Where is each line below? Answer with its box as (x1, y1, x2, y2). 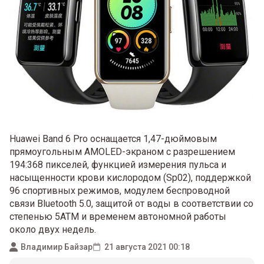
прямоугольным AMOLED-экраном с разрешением (9, 146, 235, 158)
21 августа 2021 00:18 (104, 242, 190, 252)
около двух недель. (9, 224, 96, 236)
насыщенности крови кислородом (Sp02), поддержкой (9, 172, 251, 184)
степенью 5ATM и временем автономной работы (9, 211, 226, 223)
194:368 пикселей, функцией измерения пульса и (9, 159, 226, 171)
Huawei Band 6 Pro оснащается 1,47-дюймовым (9, 133, 217, 145)
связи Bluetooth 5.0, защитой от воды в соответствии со (9, 198, 253, 210)
